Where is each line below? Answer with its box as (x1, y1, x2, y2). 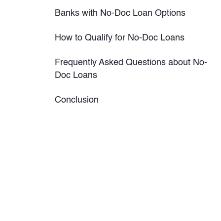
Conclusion (54, 96, 99, 105)
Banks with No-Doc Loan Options (54, 9, 185, 18)
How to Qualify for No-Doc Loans (54, 34, 184, 42)
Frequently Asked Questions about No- (54, 58, 207, 67)
